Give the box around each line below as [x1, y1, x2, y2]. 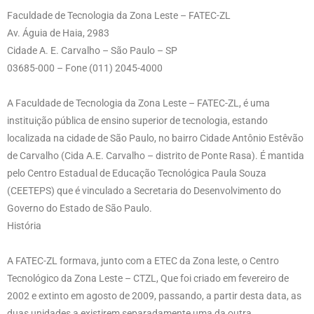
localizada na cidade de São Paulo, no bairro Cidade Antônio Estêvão [7, 132, 303, 144]
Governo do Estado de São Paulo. [7, 203, 152, 214]
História [7, 220, 41, 231]
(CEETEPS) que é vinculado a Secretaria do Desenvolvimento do [7, 185, 281, 196]
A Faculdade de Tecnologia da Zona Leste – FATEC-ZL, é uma [7, 97, 270, 109]
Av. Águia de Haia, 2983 [7, 27, 109, 39]
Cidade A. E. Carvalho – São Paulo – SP [7, 45, 177, 56]
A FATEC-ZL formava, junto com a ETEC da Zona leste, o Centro [7, 255, 279, 266]
